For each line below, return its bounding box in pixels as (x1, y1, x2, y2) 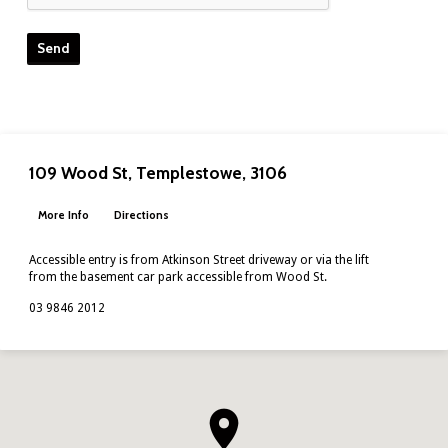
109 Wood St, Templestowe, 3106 (29, 162, 288, 183)
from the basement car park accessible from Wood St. (29, 270, 328, 285)
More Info (37, 208, 89, 223)
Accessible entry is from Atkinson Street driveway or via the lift (29, 253, 370, 268)
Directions (113, 208, 169, 223)
